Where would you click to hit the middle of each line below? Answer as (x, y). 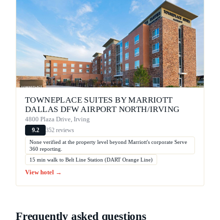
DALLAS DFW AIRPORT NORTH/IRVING (102, 110)
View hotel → (43, 173)
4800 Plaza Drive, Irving (57, 120)
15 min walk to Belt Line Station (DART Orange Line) (91, 160)
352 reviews (60, 130)
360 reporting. (46, 149)
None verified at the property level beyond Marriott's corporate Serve (108, 142)
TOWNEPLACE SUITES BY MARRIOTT (99, 100)
